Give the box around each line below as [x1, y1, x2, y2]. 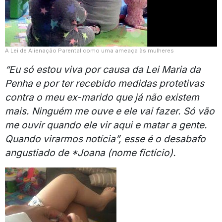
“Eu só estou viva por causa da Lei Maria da [5, 63, 201, 75]
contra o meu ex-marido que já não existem [5, 91, 199, 103]
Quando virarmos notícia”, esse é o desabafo [5, 132, 206, 145]
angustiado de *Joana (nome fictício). [5, 146, 176, 159]
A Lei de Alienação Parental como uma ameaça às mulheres [5, 47, 174, 54]
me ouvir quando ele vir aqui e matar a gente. [5, 118, 207, 131]
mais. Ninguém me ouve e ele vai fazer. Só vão [5, 105, 215, 117]
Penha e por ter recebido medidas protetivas [5, 77, 204, 89]
